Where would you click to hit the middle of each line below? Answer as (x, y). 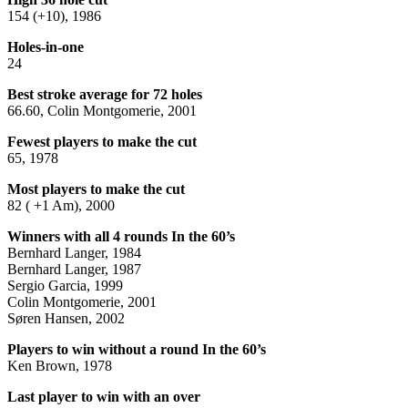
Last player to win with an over (104, 396)
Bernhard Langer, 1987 (74, 269)
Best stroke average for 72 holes (105, 94)
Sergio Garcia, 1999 (65, 285)
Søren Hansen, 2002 (66, 318)
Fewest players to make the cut (102, 141)
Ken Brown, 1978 (60, 365)
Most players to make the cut (96, 189)
